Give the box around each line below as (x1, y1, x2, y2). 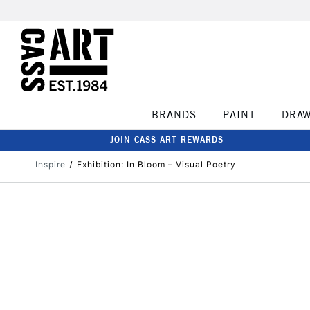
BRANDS (151, 108, 197, 121)
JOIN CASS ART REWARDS (110, 134, 224, 145)
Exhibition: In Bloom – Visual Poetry (76, 159, 236, 170)
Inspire (35, 159, 66, 170)
